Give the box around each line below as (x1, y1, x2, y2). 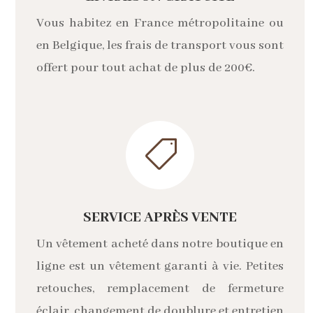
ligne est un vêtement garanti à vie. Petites (36, 258, 284, 274)
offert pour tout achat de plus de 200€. (36, 59, 255, 75)
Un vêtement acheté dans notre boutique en (36, 235, 284, 252)
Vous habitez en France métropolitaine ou (36, 15, 284, 31)
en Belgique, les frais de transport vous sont (36, 37, 284, 53)
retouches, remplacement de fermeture (36, 280, 284, 296)
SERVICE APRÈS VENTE (83, 208, 237, 226)
